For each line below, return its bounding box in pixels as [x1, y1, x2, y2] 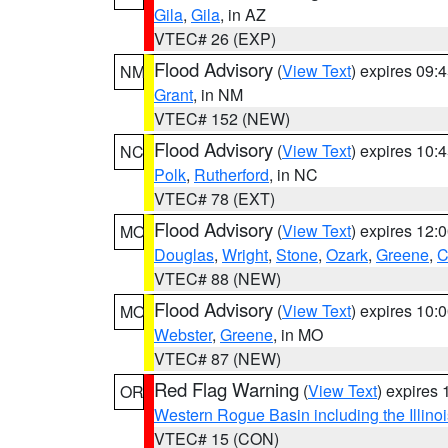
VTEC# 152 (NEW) [154, 107, 290, 130]
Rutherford [194, 163, 269, 186]
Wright [222, 243, 268, 266]
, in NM [193, 83, 243, 106]
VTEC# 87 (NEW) [154, 347, 281, 370]
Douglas [154, 243, 214, 266]
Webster [154, 323, 212, 346]
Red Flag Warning [154, 376, 299, 402]
